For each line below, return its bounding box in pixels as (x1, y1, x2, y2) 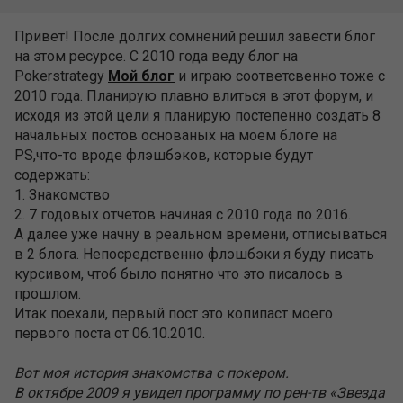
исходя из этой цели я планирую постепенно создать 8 (14, 107, 381, 124)
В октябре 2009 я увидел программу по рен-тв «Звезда (14, 384, 385, 401)
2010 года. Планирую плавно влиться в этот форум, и (14, 87, 373, 104)
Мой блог (108, 67, 175, 85)
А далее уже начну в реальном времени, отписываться (14, 226, 387, 243)
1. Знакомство (14, 186, 110, 203)
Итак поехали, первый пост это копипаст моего (14, 305, 333, 322)
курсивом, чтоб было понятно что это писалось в (14, 265, 343, 282)
